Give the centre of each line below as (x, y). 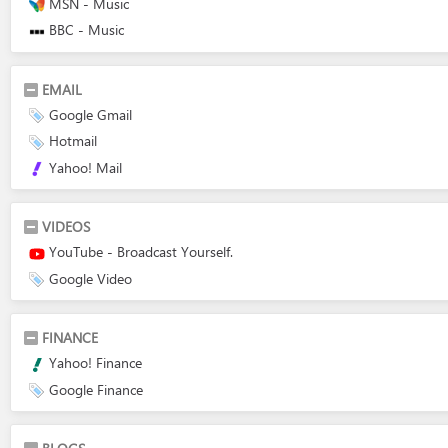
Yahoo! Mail (85, 167)
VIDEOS (66, 226)
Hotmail (73, 140)
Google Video (90, 278)
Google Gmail (90, 114)
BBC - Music (86, 29)
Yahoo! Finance (95, 362)
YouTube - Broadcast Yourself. (141, 251)
